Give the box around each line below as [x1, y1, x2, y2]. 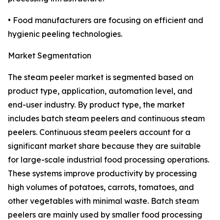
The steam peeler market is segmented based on [8, 72, 193, 82]
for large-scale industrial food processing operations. [8, 155, 209, 165]
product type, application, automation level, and [8, 86, 192, 96]
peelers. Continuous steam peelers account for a [8, 127, 191, 137]
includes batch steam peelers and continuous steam [8, 113, 205, 124]
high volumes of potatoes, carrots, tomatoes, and [8, 182, 194, 192]
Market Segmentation [8, 51, 91, 61]
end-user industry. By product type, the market [8, 100, 185, 110]
